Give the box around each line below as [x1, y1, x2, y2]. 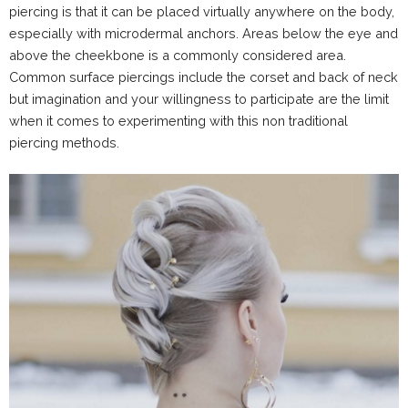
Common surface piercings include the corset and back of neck [9, 68, 398, 85]
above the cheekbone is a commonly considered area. [9, 46, 346, 63]
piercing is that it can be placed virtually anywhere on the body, [9, 3, 394, 19]
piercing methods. [9, 134, 119, 150]
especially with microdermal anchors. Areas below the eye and [9, 25, 398, 41]
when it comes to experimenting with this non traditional [9, 112, 348, 128]
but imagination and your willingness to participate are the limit [9, 90, 389, 107]
